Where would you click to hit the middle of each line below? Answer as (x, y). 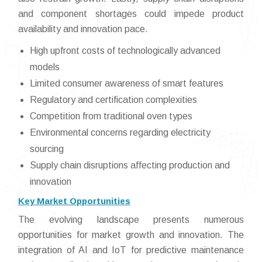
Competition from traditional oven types (111, 116)
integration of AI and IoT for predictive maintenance (131, 250)
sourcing (47, 149)
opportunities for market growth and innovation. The (131, 235)
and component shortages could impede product (131, 13)
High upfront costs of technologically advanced (125, 50)
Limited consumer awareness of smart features (127, 83)
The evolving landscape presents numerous (131, 219)
